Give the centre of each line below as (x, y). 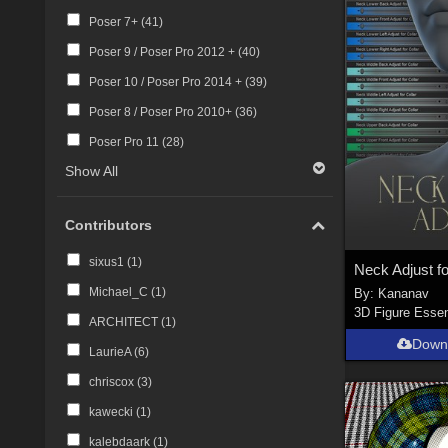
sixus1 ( (109, 261)
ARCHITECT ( (126, 321)
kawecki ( (114, 411)
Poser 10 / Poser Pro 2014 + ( (168, 81)
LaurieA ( (113, 351)
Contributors (109, 225)
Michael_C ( (121, 291)
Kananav (404, 294)
